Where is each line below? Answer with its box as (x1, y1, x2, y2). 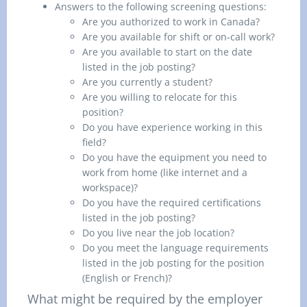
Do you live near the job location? (82, 226, 234, 239)
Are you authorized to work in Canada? (82, 15, 260, 28)
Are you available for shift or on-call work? (82, 30, 275, 43)
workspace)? (82, 181, 138, 194)
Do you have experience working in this (82, 121, 262, 134)
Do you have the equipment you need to (82, 151, 267, 164)
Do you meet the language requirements (82, 241, 269, 254)
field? (82, 136, 106, 149)
